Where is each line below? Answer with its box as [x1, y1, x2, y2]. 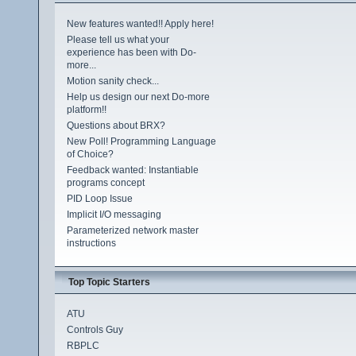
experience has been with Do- [66, 46, 196, 58]
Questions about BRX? [66, 119, 165, 131]
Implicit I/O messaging [66, 208, 161, 220]
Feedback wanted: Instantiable [66, 164, 199, 176]
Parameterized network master [66, 224, 199, 236]
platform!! [66, 103, 106, 115]
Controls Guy [66, 324, 123, 336]
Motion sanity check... [66, 75, 159, 87]
